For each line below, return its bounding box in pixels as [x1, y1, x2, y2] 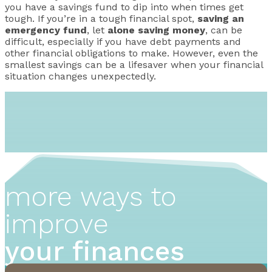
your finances [5, 234, 185, 267]
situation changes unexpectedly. [5, 70, 156, 82]
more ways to [5, 180, 177, 212]
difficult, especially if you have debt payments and [5, 35, 241, 47]
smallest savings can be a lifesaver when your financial [5, 58, 263, 70]
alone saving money [107, 24, 205, 36]
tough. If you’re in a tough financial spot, [5, 12, 197, 24]
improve [5, 207, 109, 240]
